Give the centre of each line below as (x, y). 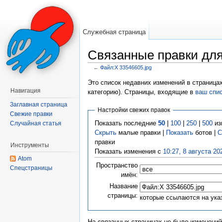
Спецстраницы (31, 168)
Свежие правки (31, 114)
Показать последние (126, 123)
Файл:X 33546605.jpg (126, 67)
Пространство (117, 165)
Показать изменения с (129, 151)
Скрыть (105, 132)
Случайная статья (36, 123)
